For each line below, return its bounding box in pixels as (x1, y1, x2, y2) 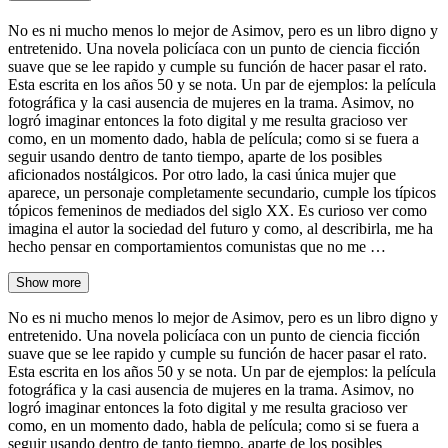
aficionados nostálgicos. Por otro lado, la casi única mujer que (8, 166, 396, 184)
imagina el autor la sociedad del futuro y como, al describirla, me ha (8, 220, 433, 238)
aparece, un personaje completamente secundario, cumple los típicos (8, 184, 436, 202)
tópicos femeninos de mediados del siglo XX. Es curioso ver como (8, 202, 427, 220)
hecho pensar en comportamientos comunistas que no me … (8, 238, 386, 256)
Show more (16, 275, 81, 291)
